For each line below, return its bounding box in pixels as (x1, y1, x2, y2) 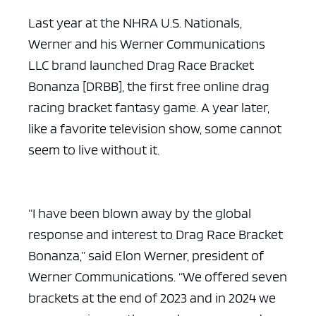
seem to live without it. (28, 141, 162, 159)
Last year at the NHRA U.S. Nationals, (28, 14, 242, 32)
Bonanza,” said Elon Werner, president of (28, 247, 264, 265)
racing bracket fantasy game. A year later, (28, 99, 269, 116)
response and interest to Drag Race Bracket (28, 226, 283, 243)
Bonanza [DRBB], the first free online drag (28, 78, 269, 95)
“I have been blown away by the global (28, 205, 251, 222)
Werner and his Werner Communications (28, 35, 265, 53)
